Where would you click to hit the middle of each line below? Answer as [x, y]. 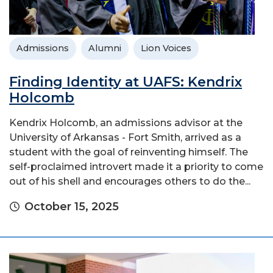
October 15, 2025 [72, 207]
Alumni [105, 48]
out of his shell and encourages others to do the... [130, 182]
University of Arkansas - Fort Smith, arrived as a [125, 138]
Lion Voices [166, 48]
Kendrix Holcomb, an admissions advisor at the [126, 123]
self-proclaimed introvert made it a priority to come [136, 167]
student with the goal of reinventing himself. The [129, 152]
